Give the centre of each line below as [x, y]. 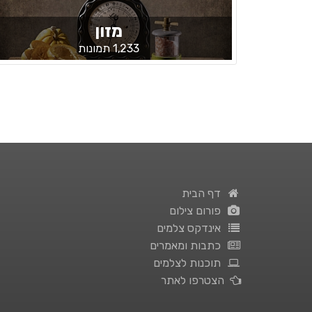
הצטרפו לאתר [195, 280]
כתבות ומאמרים [188, 245]
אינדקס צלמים [192, 228]
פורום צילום [198, 211]
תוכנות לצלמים [190, 263]
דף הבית [204, 193]
